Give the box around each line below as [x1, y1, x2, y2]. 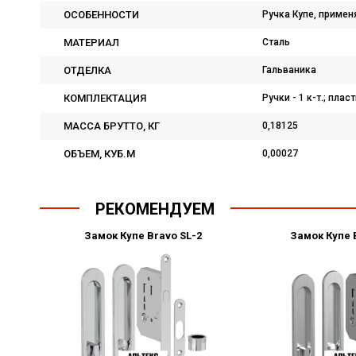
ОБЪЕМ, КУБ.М [64, 148, 135, 160]
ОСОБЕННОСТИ [64, 9, 139, 21]
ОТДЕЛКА [64, 64, 111, 76]
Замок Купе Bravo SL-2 [83, 230, 202, 242]
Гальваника [262, 64, 316, 75]
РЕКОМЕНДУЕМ [95, 199, 215, 219]
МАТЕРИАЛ [64, 37, 119, 48]
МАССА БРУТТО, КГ [64, 120, 160, 132]
